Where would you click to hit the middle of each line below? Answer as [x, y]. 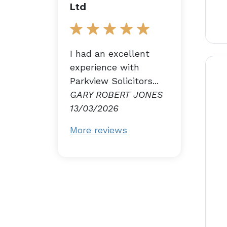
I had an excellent [110, 53]
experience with [105, 67]
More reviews [99, 130]
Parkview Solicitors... [114, 81]
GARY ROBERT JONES [117, 94]
